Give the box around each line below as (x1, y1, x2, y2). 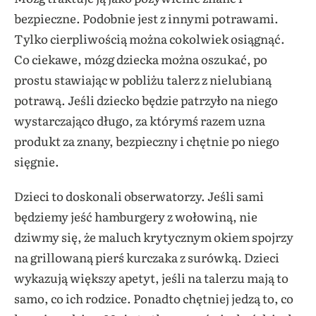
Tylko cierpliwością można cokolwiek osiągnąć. (14, 29, 285, 47)
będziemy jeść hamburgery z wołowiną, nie (14, 207, 257, 225)
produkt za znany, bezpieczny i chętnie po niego (14, 131, 279, 150)
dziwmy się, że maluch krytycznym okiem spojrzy (14, 227, 293, 245)
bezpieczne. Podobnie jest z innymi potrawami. (14, 8, 279, 27)
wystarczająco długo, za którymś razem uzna (14, 111, 265, 129)
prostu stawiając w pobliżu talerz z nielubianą (14, 70, 272, 88)
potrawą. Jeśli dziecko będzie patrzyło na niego (14, 90, 278, 109)
